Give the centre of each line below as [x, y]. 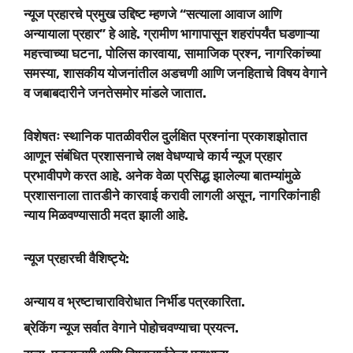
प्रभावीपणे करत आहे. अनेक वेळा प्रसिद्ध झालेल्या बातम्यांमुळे [162, 175]
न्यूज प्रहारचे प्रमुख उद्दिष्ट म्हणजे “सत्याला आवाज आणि [152, 14]
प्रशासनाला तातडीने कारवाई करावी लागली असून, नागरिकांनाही [172, 195]
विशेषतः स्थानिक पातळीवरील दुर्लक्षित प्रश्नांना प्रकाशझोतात [165, 136]
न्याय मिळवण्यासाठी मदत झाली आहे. [106, 215]
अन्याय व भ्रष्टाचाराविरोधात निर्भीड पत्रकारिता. [134, 301]
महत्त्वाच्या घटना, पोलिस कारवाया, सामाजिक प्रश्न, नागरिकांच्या [172, 53]
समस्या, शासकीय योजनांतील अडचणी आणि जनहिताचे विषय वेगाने [175, 73]
